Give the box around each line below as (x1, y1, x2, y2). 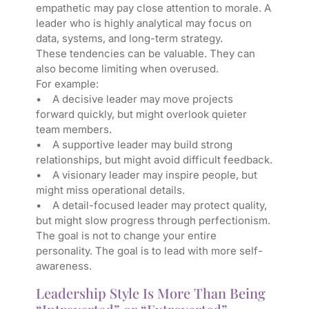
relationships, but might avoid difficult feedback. (35, 153, 272, 167)
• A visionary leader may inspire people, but (35, 168, 257, 182)
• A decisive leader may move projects (35, 92, 233, 106)
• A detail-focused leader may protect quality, (35, 199, 267, 212)
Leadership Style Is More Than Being (35, 283, 266, 303)
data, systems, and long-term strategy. (35, 32, 223, 46)
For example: (35, 77, 99, 91)
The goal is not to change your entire (35, 229, 217, 243)
